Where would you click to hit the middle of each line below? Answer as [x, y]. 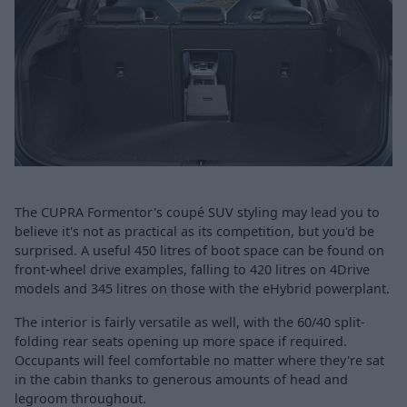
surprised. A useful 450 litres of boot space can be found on [199, 251]
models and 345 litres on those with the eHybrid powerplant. [202, 289]
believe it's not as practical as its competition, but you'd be [194, 232]
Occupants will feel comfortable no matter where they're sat [199, 361]
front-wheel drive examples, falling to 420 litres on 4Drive [192, 270]
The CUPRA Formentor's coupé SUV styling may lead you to [197, 213]
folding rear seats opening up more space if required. [181, 342]
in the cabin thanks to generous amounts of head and [181, 380]
